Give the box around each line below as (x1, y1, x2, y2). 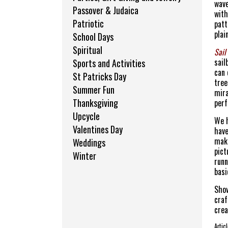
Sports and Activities (73, 56, 145, 70)
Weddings (73, 136, 105, 150)
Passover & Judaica (73, 4, 138, 17)
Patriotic (73, 17, 104, 31)
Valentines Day (73, 123, 123, 136)
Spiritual (73, 43, 102, 57)
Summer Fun (73, 83, 115, 97)
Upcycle (73, 109, 100, 123)
